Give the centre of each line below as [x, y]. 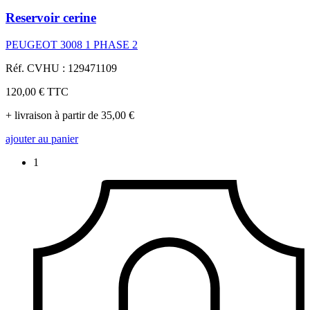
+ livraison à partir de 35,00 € [70, 115]
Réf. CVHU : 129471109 [61, 68]
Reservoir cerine [51, 18]
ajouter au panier [42, 138]
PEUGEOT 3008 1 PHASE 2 [72, 44]
